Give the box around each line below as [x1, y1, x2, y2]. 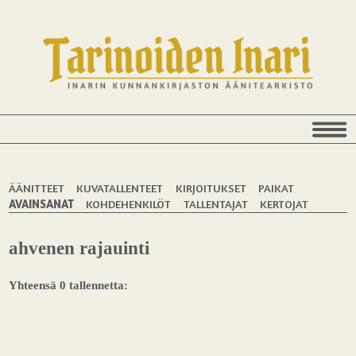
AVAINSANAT [9, 196, 75, 211]
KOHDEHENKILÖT [86, 196, 172, 211]
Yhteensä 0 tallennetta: [9, 277, 129, 292]
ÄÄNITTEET [9, 180, 65, 195]
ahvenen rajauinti [9, 238, 150, 259]
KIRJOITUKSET [175, 180, 246, 195]
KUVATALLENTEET [76, 180, 164, 195]
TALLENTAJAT [183, 196, 248, 211]
